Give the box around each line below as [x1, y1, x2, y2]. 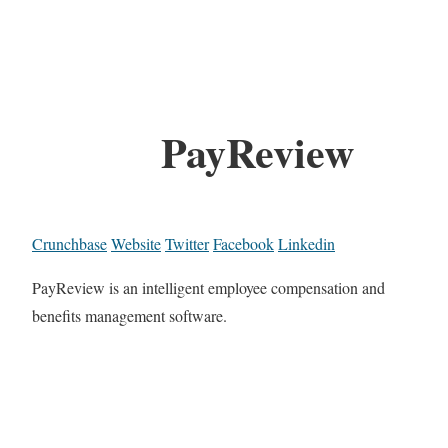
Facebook [213, 233, 274, 255]
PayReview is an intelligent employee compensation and [32, 277, 385, 299]
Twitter [165, 233, 209, 255]
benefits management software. [32, 305, 227, 327]
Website [111, 233, 161, 255]
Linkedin [278, 233, 335, 255]
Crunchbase [32, 233, 107, 255]
